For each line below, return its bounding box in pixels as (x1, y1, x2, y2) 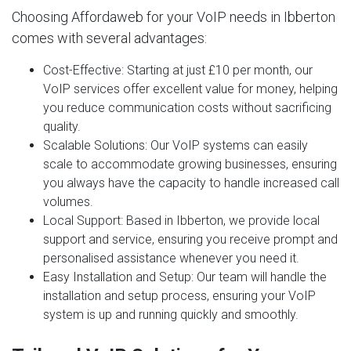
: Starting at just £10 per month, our (121, 62, 313, 78)
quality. (43, 118, 81, 134)
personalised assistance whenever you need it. (43, 250, 299, 266)
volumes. (43, 194, 93, 209)
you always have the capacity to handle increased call (43, 175, 339, 190)
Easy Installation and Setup (43, 269, 191, 284)
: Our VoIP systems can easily (145, 137, 308, 153)
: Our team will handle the (191, 269, 327, 284)
